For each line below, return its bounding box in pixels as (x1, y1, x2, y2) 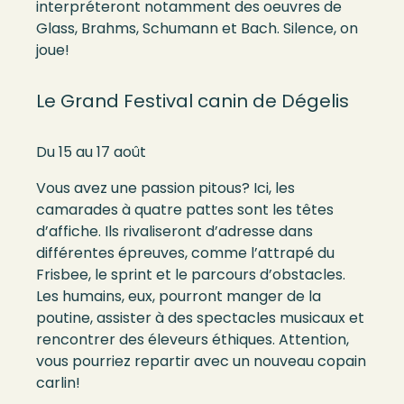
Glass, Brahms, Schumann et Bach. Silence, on (36, 18, 358, 40)
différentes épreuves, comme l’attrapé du (36, 243, 335, 264)
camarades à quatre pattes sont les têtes (36, 199, 334, 221)
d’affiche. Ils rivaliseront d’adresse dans (36, 221, 313, 243)
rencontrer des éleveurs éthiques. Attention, (36, 329, 349, 351)
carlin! (36, 372, 80, 394)
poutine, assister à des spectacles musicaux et (36, 308, 364, 329)
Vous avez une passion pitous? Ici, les (36, 178, 295, 199)
